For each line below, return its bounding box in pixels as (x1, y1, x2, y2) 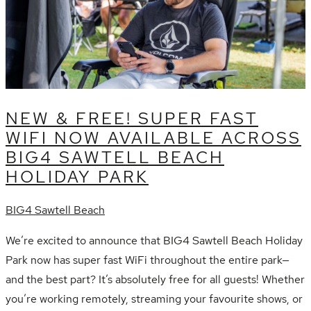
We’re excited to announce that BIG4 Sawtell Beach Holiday (6, 233, 303, 248)
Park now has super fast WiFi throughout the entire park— (6, 252, 289, 267)
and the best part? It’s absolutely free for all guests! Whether (6, 271, 305, 287)
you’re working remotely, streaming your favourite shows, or (6, 291, 303, 306)
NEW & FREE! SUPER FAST (6, 107, 258, 129)
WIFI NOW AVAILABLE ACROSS (6, 126, 301, 149)
